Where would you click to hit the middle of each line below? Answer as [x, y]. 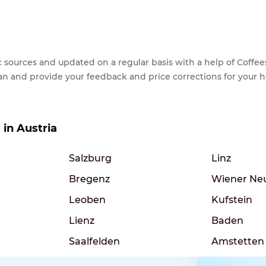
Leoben [87, 199]
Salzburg [90, 158]
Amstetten [238, 241]
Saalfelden [94, 241]
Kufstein [232, 199]
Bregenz [89, 179]
